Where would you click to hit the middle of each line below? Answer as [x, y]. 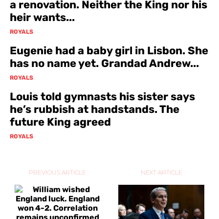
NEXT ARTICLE [161, 172]
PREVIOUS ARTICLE [58, 172]
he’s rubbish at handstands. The [95, 109]
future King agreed [60, 122]
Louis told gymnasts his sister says [102, 96]
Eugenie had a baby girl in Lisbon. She [109, 50]
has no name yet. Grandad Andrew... [104, 63]
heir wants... [42, 17]
